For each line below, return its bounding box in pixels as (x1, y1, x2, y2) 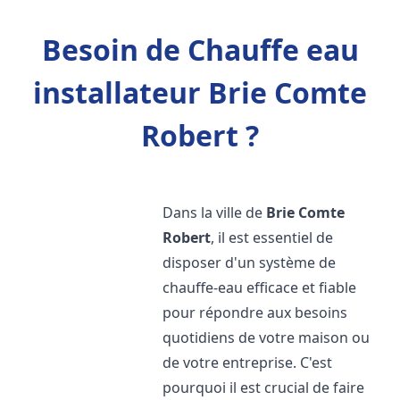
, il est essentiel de (211, 228, 334, 247)
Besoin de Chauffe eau (41, 30, 359, 69)
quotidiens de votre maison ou (162, 328, 371, 347)
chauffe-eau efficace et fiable (162, 278, 357, 297)
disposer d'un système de (162, 253, 337, 272)
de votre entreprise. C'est (162, 353, 333, 372)
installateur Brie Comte (33, 73, 367, 112)
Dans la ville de (162, 203, 267, 222)
